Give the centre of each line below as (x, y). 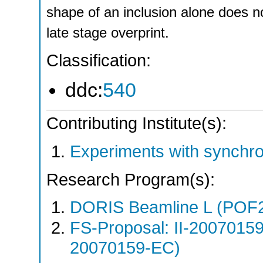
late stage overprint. (108, 33)
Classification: (99, 60)
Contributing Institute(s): (136, 124)
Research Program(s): (131, 179)
